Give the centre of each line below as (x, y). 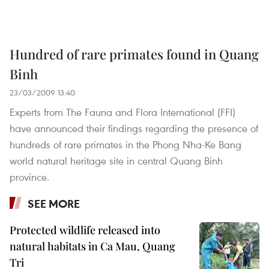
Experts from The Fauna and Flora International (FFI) (122, 112)
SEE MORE (54, 204)
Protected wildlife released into (85, 230)
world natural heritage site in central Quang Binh (116, 161)
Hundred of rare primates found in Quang (134, 54)
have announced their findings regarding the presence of (134, 128)
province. (29, 177)
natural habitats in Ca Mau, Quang (92, 246)
